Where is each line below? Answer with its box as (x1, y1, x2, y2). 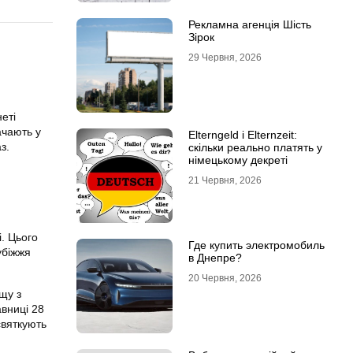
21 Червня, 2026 (188, 175, 262, 186)
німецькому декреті (188, 154, 288, 166)
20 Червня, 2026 (188, 273, 262, 284)
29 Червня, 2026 (188, 52, 262, 63)
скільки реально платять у (188, 141, 322, 154)
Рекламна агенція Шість (188, 18, 311, 31)
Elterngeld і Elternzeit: (188, 128, 297, 141)
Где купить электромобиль (188, 239, 325, 251)
